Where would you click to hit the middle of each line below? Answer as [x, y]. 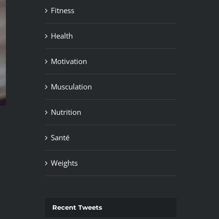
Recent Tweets [77, 208]
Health [62, 36]
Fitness [62, 11]
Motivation [69, 61]
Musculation [71, 87]
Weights [64, 163]
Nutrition [66, 112]
